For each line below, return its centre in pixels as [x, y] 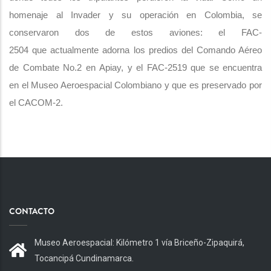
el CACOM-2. [36, 103]
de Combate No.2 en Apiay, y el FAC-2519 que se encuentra [135, 67]
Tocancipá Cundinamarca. [84, 258]
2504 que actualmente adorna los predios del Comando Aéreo [135, 50]
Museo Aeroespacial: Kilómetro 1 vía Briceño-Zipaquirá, [139, 242]
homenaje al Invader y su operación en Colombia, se [135, 15]
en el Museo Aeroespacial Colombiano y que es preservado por [135, 85]
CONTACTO [32, 211]
